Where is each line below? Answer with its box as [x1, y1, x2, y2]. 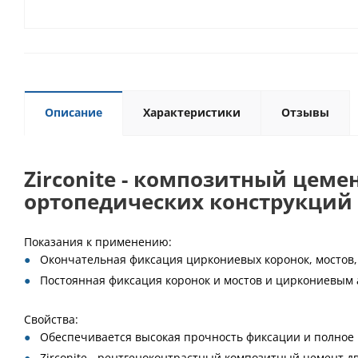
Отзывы [281, 105, 329, 120]
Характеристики [143, 105, 241, 120]
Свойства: [24, 312, 78, 327]
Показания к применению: [24, 234, 172, 249]
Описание [45, 105, 102, 120]
